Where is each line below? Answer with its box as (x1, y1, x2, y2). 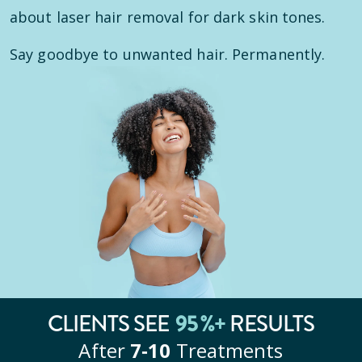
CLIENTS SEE (48, 307, 174, 340)
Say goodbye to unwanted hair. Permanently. (10, 44, 326, 64)
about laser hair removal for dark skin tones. (10, 7, 326, 27)
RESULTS (225, 307, 314, 340)
